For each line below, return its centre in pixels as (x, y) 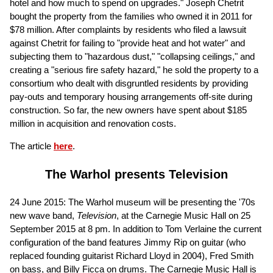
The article (32, 146)
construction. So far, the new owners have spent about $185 (128, 110)
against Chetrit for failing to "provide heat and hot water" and (127, 43)
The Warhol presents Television (136, 174)
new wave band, (43, 215)
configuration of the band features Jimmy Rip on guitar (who (128, 242)
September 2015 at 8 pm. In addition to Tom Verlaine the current (136, 229)
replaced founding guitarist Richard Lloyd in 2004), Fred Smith (132, 255)
